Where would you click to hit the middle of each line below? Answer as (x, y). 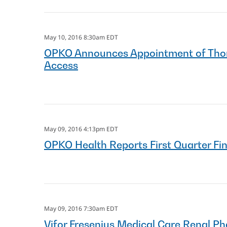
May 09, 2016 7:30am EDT (81, 209)
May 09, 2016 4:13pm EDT (81, 129)
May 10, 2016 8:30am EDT (81, 37)
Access (61, 65)
